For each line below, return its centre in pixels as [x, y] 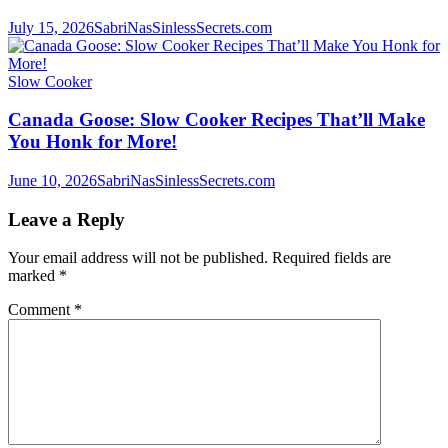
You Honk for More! [92, 142]
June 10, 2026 [52, 181]
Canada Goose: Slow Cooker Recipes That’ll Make [216, 120]
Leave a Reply [66, 219]
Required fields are [331, 258]
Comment [41, 310]
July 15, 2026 [51, 27]
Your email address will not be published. [138, 258]
